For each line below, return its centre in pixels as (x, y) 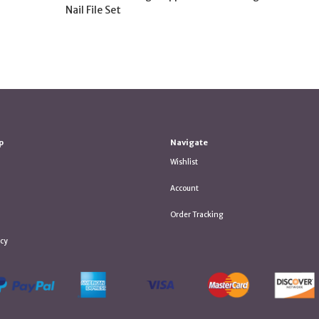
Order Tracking (196, 214)
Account (184, 188)
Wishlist (184, 162)
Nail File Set (93, 10)
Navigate (189, 142)
